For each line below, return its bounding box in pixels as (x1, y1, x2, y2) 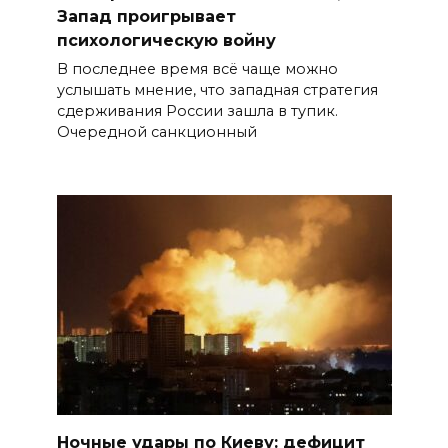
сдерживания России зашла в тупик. (56, 102, 338, 120)
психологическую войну (56, 30, 276, 50)
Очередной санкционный (56, 123, 257, 141)
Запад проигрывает (56, 6, 236, 26)
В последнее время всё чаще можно (56, 60, 338, 78)
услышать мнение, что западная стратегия (56, 81, 378, 99)
